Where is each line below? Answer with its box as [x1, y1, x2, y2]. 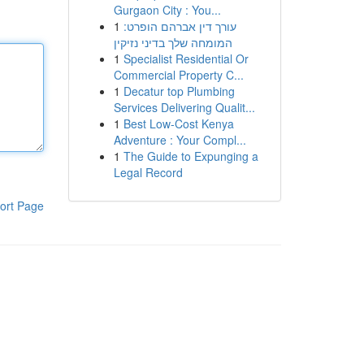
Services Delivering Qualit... [113, 99, 255, 115]
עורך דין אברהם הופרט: [123, 18, 236, 34]
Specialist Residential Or [123, 50, 249, 67]
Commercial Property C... [113, 67, 244, 83]
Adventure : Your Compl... [113, 132, 246, 148]
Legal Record [113, 164, 183, 180]
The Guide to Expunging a [123, 148, 258, 164]
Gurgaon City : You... [113, 2, 221, 18]
